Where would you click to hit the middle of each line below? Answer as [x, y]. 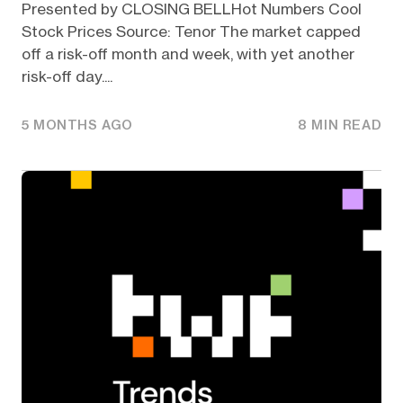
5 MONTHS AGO [77, 125]
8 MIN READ [340, 125]
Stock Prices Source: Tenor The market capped [191, 32]
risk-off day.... [67, 77]
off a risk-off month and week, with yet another [188, 54]
